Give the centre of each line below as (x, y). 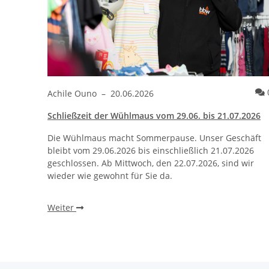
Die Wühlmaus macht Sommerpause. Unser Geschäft (154, 138)
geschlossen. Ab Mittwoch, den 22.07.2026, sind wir (151, 163)
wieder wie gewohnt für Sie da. (110, 175)
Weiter (62, 207)
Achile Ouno (73, 93)
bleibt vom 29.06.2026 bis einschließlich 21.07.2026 (151, 150)
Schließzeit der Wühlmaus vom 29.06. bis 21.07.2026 (154, 115)
